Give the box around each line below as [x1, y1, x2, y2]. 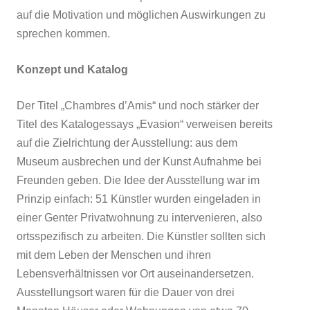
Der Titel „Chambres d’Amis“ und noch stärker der [17, 99, 259, 111]
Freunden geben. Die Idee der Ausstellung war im [17, 174, 259, 186]
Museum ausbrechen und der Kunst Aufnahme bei [17, 155, 262, 167]
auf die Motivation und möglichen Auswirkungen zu [17, 8, 266, 21]
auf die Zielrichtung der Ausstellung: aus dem [17, 136, 237, 149]
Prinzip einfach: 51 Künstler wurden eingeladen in [17, 192, 261, 205]
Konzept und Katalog [17, 63, 128, 75]
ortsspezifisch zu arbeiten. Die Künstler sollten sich [17, 230, 266, 242]
